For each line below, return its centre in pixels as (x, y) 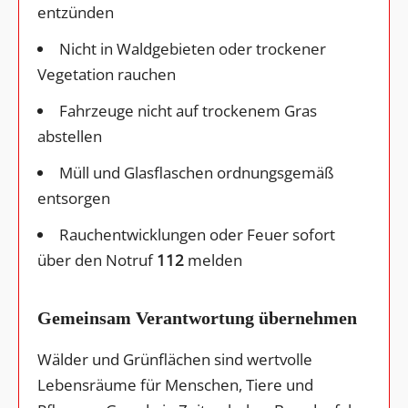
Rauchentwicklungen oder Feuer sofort (197, 234)
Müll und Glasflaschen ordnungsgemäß (197, 172)
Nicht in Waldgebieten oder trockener (193, 48)
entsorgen (74, 198)
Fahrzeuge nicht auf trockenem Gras (188, 110)
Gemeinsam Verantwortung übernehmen (197, 318)
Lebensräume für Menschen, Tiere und (175, 384)
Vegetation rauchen (107, 74)
